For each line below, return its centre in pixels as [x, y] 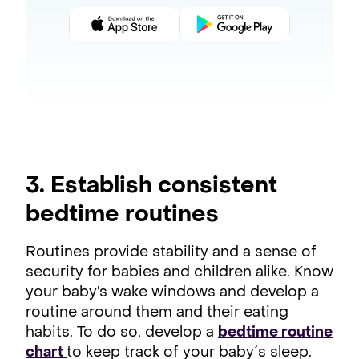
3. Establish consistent [151, 186]
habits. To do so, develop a [122, 333]
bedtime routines [122, 215]
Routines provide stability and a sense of [171, 253]
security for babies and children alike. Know [179, 273]
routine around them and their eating [157, 313]
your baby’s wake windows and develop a [172, 293]
